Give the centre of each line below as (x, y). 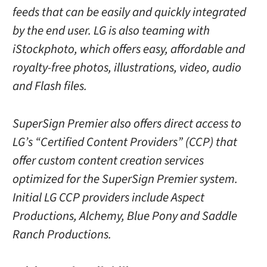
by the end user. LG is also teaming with (111, 31)
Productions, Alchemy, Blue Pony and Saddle (125, 216)
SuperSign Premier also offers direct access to (127, 123)
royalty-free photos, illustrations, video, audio (127, 68)
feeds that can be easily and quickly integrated (129, 13)
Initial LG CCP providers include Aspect (108, 197)
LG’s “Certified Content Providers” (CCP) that (125, 142)
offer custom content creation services (108, 160)
